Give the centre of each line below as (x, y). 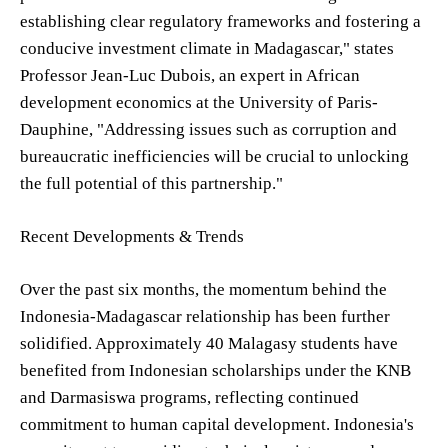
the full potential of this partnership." (151, 183)
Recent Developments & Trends (132, 236)
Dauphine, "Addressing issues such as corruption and (208, 129)
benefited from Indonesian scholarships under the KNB (215, 370)
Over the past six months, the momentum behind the (203, 289)
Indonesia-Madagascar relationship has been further (205, 316)
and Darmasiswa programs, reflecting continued (189, 397)
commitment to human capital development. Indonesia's (217, 424)
